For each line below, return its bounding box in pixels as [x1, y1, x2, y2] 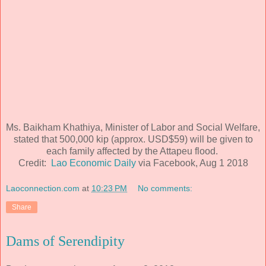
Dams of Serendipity [6, 233, 125, 249]
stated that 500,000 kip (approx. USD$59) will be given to [13, 134, 253, 144]
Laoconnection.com [6, 183, 80, 194]
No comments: [138, 183, 193, 194]
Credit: [18, 157, 51, 168]
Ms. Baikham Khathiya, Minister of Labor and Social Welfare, [6, 122, 260, 132]
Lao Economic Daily [50, 157, 136, 168]
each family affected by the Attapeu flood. [46, 145, 220, 156]
